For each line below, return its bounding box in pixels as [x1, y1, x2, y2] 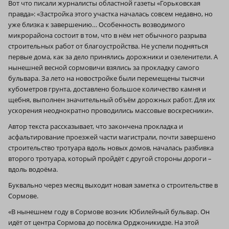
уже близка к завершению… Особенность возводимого [8, 19, 185, 29]
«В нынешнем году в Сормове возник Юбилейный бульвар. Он [8, 207, 210, 216]
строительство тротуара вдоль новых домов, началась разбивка [8, 143, 214, 152]
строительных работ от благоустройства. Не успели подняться [8, 41, 208, 51]
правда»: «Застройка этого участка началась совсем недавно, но [8, 9, 213, 18]
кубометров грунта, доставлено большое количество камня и [8, 84, 206, 94]
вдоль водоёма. [8, 164, 58, 174]
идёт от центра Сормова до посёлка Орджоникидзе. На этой [8, 217, 199, 227]
